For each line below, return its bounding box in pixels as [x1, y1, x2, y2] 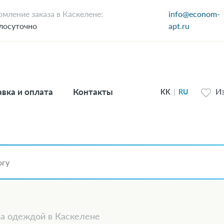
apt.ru [168, 21, 190, 30]
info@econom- [168, 9, 220, 18]
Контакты [72, 86, 113, 97]
